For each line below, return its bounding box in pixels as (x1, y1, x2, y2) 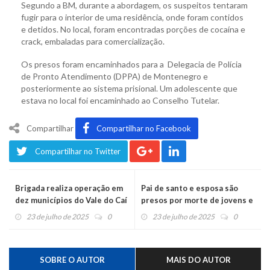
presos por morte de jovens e (141, 195, 253, 206)
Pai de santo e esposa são (141, 183, 238, 193)
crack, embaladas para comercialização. (21, 36, 165, 47)
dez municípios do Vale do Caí (15, 195, 127, 206)
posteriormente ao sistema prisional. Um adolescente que (21, 83, 237, 94)
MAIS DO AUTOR (166, 255, 231, 265)
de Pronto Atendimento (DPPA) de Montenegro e (21, 71, 208, 82)
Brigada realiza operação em (15, 183, 123, 193)
